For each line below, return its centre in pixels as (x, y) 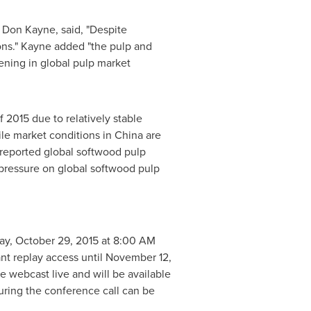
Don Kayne (28, 30)
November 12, (138, 257)
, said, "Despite (91, 30)
